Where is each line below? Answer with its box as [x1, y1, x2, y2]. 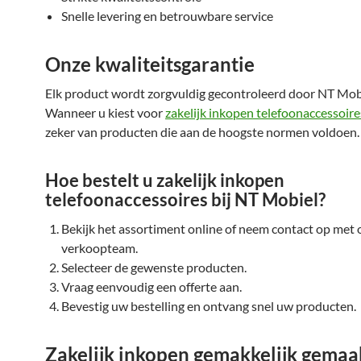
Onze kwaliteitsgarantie [45, 52, 255, 76]
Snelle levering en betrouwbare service [61, 8, 273, 23]
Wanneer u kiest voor [45, 105, 165, 120]
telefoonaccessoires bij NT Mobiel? [45, 189, 326, 210]
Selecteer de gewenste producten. [61, 259, 247, 275]
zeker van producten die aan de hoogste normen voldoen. [45, 124, 359, 139]
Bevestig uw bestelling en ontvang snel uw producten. [61, 298, 356, 313]
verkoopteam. [61, 240, 138, 255]
